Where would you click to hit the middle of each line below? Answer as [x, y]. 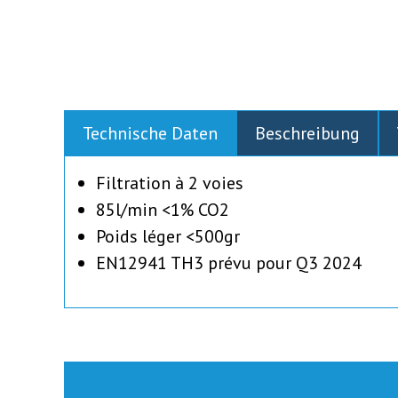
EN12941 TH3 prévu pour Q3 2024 [229, 263]
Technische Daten [150, 133]
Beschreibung [307, 133]
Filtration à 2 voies [170, 183]
